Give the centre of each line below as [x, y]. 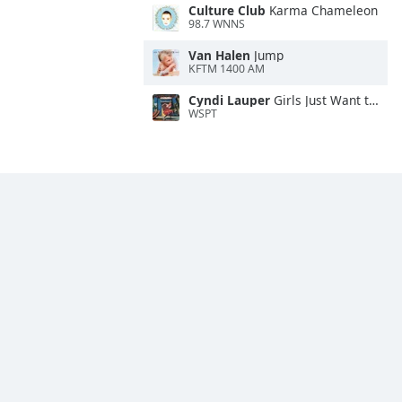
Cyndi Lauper [229, 100]
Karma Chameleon [322, 10]
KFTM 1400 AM [227, 69]
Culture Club [227, 10]
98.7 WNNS [217, 24]
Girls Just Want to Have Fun [319, 100]
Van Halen [219, 55]
